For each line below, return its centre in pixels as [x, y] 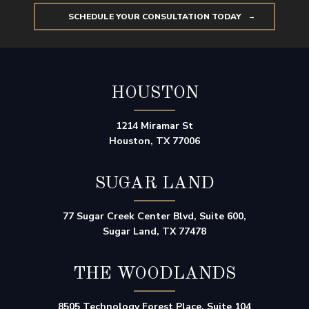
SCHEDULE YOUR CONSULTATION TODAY [154, 16]
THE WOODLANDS [154, 273]
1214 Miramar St [154, 126]
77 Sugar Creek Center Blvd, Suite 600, [154, 216]
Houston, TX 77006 [154, 141]
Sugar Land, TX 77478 [154, 231]
